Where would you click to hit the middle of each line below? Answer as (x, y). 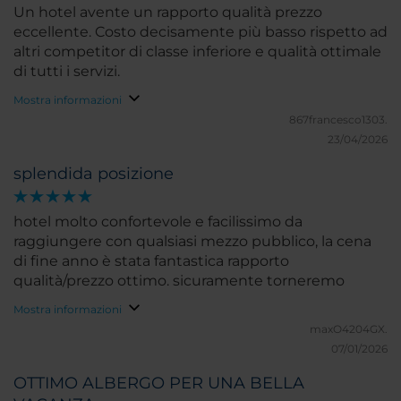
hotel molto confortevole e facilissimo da (158, 222)
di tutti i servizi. (67, 72)
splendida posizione (94, 174)
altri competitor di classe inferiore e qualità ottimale (197, 52)
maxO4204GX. (349, 329)
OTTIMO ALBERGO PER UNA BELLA (159, 384)
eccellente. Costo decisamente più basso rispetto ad (200, 32)
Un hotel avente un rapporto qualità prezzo (168, 13)
